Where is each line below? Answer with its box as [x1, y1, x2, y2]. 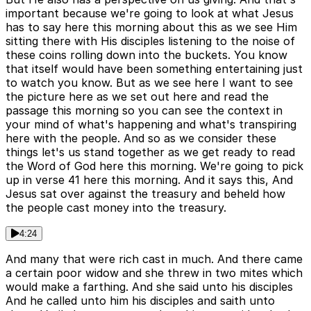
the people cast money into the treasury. [6, 200, 226, 215]
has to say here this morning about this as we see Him [6, 19, 297, 34]
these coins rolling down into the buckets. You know [6, 47, 287, 62]
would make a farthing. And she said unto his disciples [6, 279, 293, 294]
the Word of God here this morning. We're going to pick [6, 158, 303, 173]
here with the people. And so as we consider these [6, 131, 276, 145]
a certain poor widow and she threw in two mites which [6, 265, 303, 280]
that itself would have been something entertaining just [6, 61, 303, 76]
